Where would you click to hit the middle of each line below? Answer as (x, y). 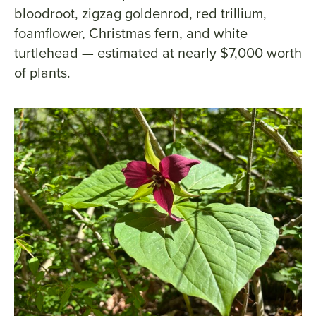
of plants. (42, 73)
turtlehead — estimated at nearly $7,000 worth (158, 53)
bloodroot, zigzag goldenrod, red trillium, (140, 14)
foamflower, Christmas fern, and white (131, 34)
